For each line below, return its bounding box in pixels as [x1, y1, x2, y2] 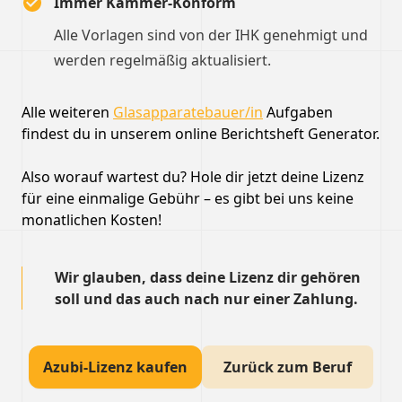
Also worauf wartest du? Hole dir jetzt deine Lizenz [22, 167, 364, 187]
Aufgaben [263, 102, 333, 122]
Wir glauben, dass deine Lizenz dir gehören [55, 267, 361, 287]
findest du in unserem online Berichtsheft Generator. [22, 124, 380, 144]
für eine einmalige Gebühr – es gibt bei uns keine [22, 188, 354, 208]
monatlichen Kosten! [22, 210, 162, 230]
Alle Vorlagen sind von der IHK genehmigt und [54, 25, 368, 45]
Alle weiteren [22, 102, 113, 122]
